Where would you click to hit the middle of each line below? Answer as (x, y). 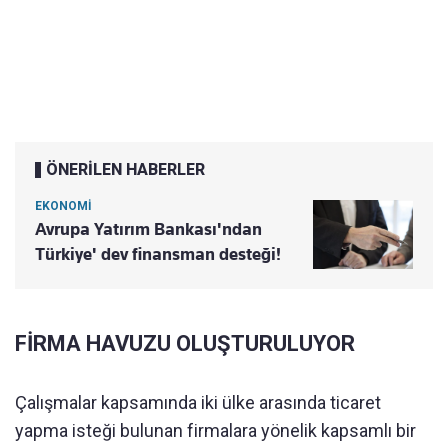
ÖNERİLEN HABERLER (125, 170)
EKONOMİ (63, 206)
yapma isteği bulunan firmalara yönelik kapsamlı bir (215, 431)
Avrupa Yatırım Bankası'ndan (148, 229)
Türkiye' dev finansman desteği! (158, 254)
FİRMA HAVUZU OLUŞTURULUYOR (185, 344)
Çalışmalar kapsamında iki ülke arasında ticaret (198, 403)
